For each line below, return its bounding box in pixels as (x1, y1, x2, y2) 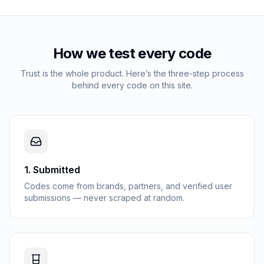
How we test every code (52, 45, 212, 62)
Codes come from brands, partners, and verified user (24, 181, 232, 191)
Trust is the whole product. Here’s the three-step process (20, 68, 244, 78)
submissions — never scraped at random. (24, 193, 184, 203)
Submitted (33, 164, 80, 176)
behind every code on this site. (71, 80, 193, 90)
